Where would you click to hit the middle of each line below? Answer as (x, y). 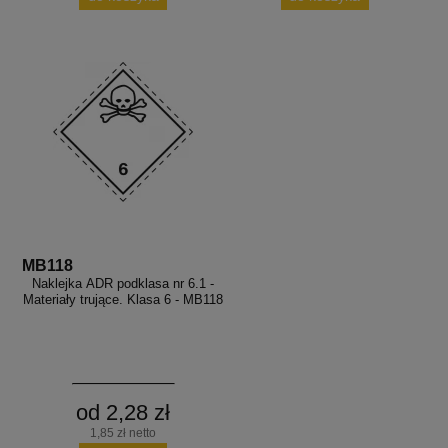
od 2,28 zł (123, 412)
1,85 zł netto (123, 432)
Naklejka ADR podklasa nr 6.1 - (123, 283)
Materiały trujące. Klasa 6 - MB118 (123, 299)
